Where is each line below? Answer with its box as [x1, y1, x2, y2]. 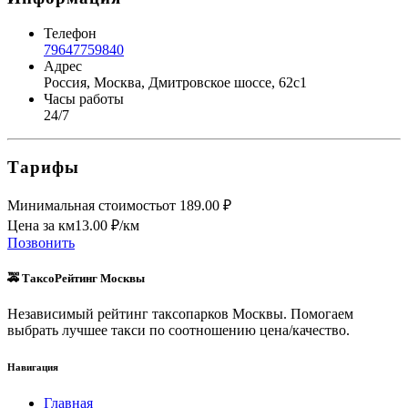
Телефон [44, 25, 97, 42]
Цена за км [7, 217, 75, 233]
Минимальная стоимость [7, 197, 162, 213]
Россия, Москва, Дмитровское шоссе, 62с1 [44, 75, 307, 91]
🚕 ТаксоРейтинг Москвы [7, 270, 145, 285]
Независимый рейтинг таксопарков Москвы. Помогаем [7, 305, 353, 321]
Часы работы [44, 91, 124, 107]
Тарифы [7, 157, 79, 177]
